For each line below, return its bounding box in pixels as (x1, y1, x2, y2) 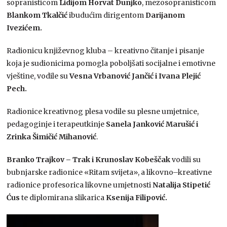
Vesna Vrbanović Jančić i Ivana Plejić (68, 71, 201, 81)
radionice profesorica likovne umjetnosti (7, 180, 153, 190)
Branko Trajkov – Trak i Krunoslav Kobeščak (7, 155, 171, 164)
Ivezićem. (7, 23, 43, 32)
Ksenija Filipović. (106, 193, 168, 202)
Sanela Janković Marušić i (106, 119, 199, 129)
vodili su (170, 155, 201, 164)
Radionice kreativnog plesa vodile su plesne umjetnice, (7, 106, 199, 116)
